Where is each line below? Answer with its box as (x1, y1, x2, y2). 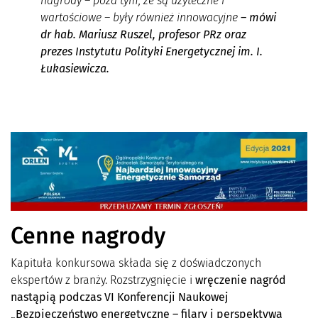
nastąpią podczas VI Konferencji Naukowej (11, 290, 228, 305)
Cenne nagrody (11, 222, 165, 250)
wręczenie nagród (195, 273, 286, 287)
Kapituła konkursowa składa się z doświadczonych (11, 256, 261, 270)
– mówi (240, 10, 276, 24)
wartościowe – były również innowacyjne (40, 10, 241, 24)
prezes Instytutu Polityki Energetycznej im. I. (40, 44, 263, 58)
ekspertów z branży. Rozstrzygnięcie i (11, 273, 195, 287)
